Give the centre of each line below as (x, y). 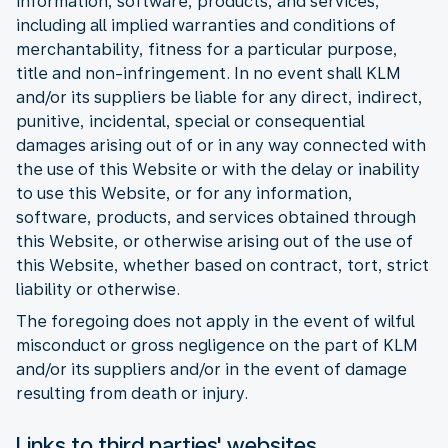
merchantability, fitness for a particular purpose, (207, 49)
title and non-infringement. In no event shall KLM (208, 73)
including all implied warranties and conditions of (206, 25)
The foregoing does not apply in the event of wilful (215, 321)
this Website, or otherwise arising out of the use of (214, 241)
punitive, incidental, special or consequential (190, 121)
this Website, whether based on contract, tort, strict (222, 265)
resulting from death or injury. (132, 393)
